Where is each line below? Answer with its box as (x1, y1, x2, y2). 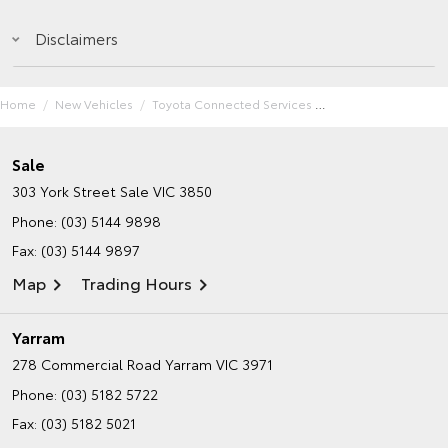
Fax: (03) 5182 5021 (12, 412, 136, 433)
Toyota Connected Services (152, 94, 312, 112)
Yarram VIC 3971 (165, 353, 273, 374)
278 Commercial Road (12, 353, 161, 374)
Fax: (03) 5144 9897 (12, 239, 140, 260)
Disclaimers (35, 25, 118, 49)
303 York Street (12, 180, 116, 201)
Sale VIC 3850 (120, 180, 212, 201)
